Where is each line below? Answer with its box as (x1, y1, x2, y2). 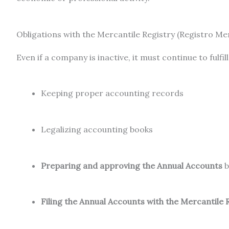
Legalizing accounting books (41, 124, 153, 134)
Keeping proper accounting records (41, 88, 184, 99)
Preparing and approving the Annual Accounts (41, 160, 222, 171)
